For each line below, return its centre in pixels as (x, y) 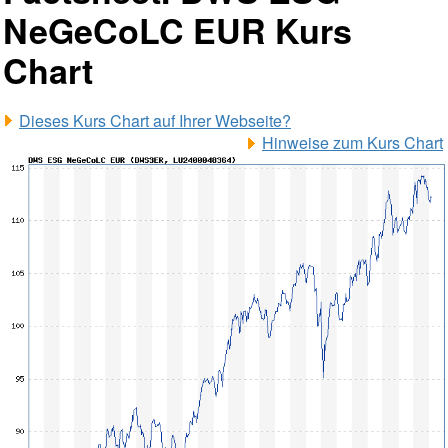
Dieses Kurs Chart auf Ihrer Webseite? (155, 120)
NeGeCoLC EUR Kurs (177, 30)
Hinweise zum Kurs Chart (352, 142)
